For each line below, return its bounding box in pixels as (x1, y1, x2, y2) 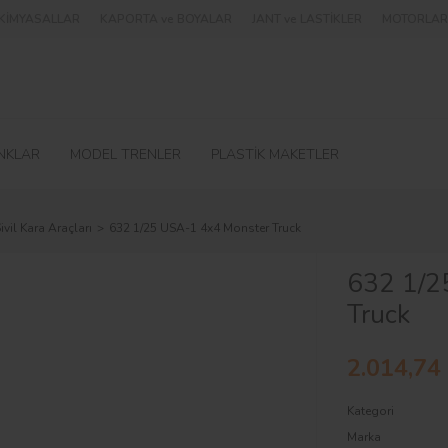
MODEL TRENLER (70, 144, 181, 164)
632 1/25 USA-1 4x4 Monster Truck (109, 220, 301, 236)
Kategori (346, 403, 394, 419)
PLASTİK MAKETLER (211, 144, 339, 164)
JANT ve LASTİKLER (252, 11, 362, 27)
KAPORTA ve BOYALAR (100, 11, 232, 27)
